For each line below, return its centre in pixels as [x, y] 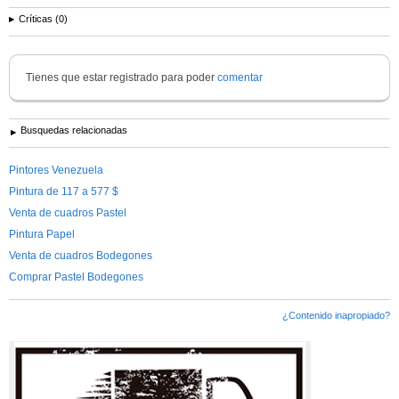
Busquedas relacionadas [74, 130]
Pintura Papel [42, 234]
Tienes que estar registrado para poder [122, 77]
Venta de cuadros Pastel [68, 212]
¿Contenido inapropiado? [336, 315]
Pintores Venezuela [56, 170]
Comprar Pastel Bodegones [76, 277]
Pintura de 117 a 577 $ [64, 191]
